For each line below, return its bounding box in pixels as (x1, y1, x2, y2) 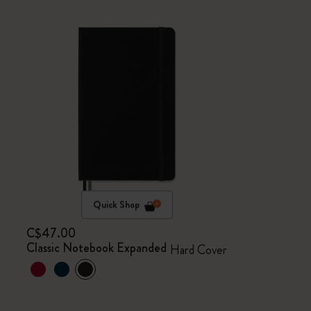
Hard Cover (170, 241, 228, 259)
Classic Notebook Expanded (26, 239, 167, 257)
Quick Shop (92, 197, 140, 212)
